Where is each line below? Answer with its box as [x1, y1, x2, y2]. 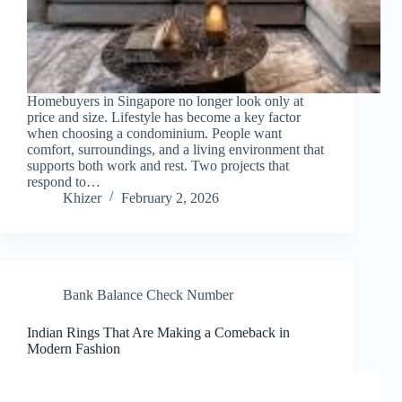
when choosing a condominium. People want [27, 126, 282, 142]
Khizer [63, 190, 101, 206]
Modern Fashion [27, 341, 120, 357]
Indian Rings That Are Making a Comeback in [27, 325, 290, 341]
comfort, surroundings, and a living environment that [27, 142, 324, 158]
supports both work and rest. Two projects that [27, 158, 289, 174]
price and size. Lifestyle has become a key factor [27, 109, 301, 126]
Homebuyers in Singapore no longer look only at [27, 93, 303, 109]
